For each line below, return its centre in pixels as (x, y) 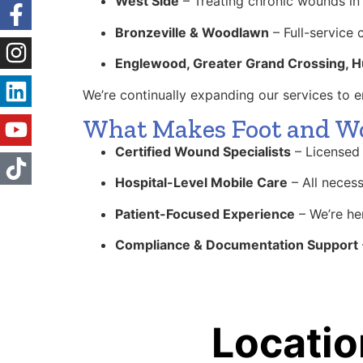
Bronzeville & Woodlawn (192, 32)
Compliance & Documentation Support (237, 245)
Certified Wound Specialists (203, 151)
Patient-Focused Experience (205, 214)
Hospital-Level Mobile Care (201, 183)
